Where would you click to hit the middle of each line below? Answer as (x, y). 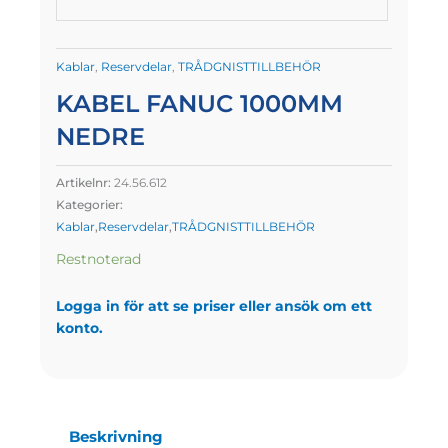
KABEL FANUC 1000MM (199, 104)
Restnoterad (98, 259)
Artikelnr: (84, 183)
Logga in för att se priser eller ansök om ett (213, 306)
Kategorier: (89, 205)
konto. (79, 328)
